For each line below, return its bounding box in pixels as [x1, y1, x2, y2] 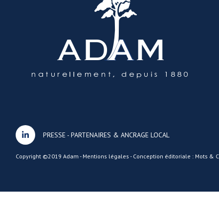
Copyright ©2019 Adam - [16, 153, 83, 160]
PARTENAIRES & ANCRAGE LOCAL [71, 131, 170, 139]
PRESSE [43, 131, 66, 139]
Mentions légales [83, 153, 129, 160]
